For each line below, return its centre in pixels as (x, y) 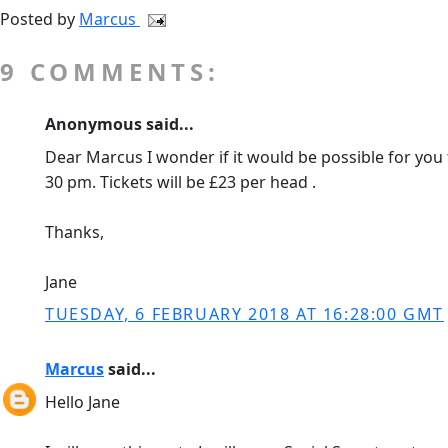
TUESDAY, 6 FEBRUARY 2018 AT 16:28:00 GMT (244, 314)
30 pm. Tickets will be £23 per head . (180, 182)
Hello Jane (82, 402)
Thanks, (74, 232)
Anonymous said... (119, 124)
